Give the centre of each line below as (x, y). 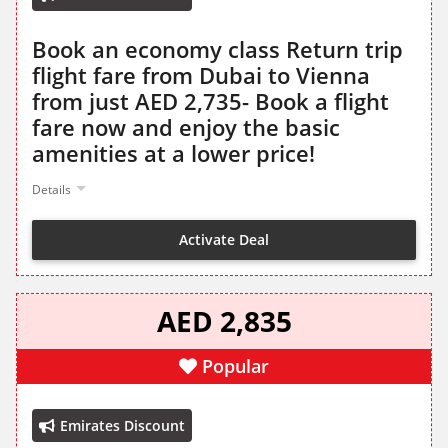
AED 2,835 (224, 321)
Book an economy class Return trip (217, 49)
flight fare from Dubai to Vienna (201, 75)
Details (51, 190)
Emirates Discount (122, 426)
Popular (235, 366)
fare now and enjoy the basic (186, 127)
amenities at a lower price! (173, 153)
